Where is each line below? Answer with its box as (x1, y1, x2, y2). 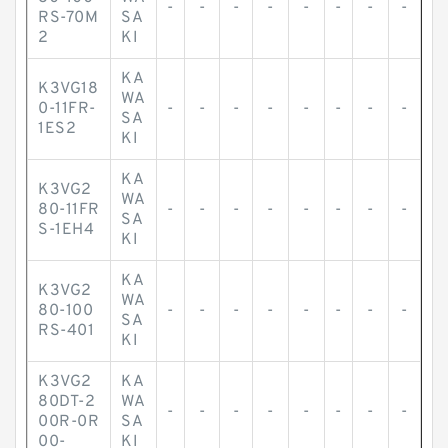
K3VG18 (38, 79, 98, 99)
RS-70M (38, 8, 98, 28)
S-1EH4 (38, 220, 94, 240)
